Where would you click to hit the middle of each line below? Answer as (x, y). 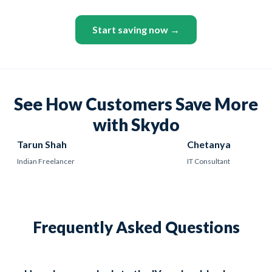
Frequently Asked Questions (136, 227)
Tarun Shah (42, 144)
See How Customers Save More (136, 104)
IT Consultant (209, 161)
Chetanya (209, 144)
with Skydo (136, 124)
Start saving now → (136, 29)
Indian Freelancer (46, 161)
